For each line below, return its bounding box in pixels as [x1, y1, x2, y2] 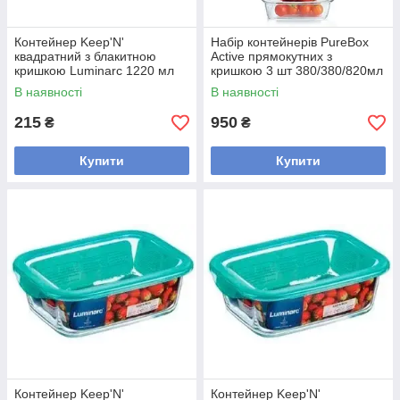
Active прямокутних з [211, 49, 332, 63]
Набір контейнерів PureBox [211, 35, 369, 49]
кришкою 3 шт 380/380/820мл [211, 63, 383, 78]
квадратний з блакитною [14, 49, 156, 63]
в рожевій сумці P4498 [211, 78, 341, 92]
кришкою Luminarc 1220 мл [14, 63, 174, 78]
